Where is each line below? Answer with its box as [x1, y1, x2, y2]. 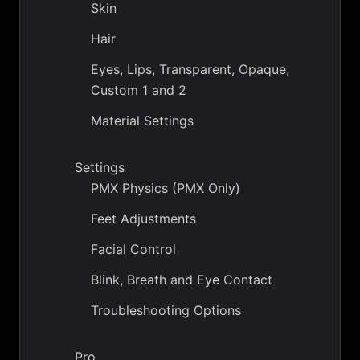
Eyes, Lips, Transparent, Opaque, [91, 61, 289, 77]
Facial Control [91, 241, 176, 257]
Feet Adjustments [91, 211, 196, 227]
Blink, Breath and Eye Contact [91, 272, 272, 288]
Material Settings [91, 112, 194, 129]
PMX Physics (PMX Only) [91, 180, 240, 196]
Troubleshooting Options [91, 302, 241, 318]
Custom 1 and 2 [91, 82, 186, 98]
